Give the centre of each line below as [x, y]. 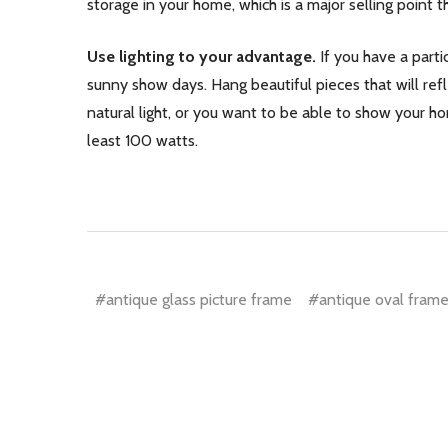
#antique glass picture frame [193, 299]
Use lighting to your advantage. [203, 56]
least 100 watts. [144, 140]
